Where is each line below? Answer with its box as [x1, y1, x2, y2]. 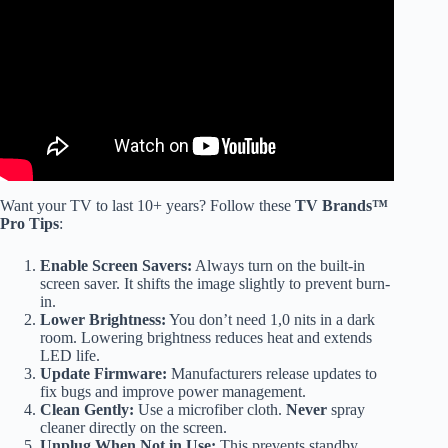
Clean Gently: [40, 401, 134, 419]
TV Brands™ [295, 197, 388, 215]
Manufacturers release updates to [167, 365, 377, 383]
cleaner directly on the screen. [40, 419, 227, 437]
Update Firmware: [40, 365, 167, 383]
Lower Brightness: [40, 311, 166, 329]
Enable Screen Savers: [40, 257, 192, 275]
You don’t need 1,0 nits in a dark [166, 311, 375, 329]
